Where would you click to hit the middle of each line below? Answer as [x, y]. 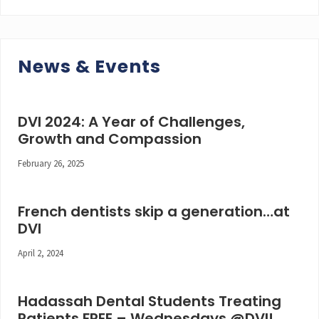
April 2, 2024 [41, 253]
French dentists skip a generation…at [154, 211]
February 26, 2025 [51, 163]
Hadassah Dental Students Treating [150, 301]
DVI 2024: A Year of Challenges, [131, 122]
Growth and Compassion [110, 139]
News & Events [89, 67]
